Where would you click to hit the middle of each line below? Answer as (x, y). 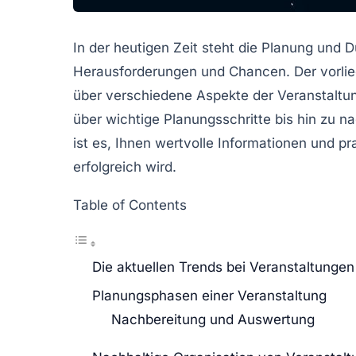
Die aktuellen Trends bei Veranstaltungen (223, 267)
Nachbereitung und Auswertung (213, 319)
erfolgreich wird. (125, 166)
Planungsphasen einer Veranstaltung (209, 295)
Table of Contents (130, 205)
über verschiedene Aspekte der (175, 95)
